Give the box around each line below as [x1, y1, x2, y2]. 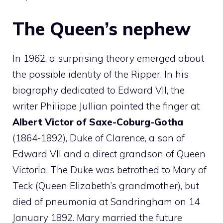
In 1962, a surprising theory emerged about [12, 52, 204, 64]
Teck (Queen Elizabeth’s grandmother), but [12, 179, 199, 192]
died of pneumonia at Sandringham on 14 [12, 195, 200, 208]
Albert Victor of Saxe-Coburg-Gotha [12, 115, 183, 128]
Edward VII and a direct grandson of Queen [12, 147, 206, 160]
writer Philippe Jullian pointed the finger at [12, 100, 200, 112]
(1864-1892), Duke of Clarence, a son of [12, 131, 185, 144]
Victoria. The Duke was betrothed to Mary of [12, 163, 207, 176]
